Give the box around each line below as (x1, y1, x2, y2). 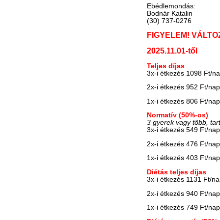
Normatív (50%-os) (147, 111, 209, 119)
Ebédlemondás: (147, 2, 196, 10)
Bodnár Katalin (147, 9, 193, 17)
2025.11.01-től (147, 46, 198, 55)
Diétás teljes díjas (147, 168, 207, 176)
